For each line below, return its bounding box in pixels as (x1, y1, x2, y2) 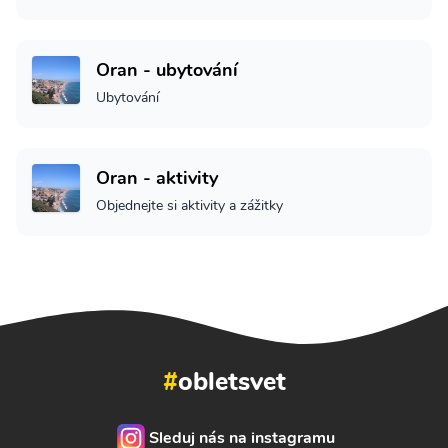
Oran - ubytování (96, 58, 238, 83)
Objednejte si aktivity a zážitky (96, 196, 283, 216)
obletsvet (177, 364, 286, 400)
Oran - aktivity (96, 166, 218, 191)
